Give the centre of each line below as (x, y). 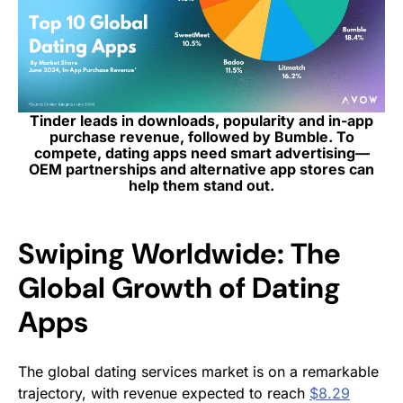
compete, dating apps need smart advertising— (201, 152)
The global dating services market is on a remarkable (198, 371)
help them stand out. (201, 185)
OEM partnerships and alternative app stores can (201, 169)
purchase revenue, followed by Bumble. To (201, 136)
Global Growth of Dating (179, 287)
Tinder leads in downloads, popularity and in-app (201, 120)
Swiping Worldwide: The (179, 253)
